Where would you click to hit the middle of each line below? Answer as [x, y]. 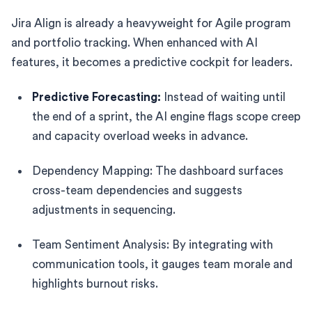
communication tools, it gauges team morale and [162, 264]
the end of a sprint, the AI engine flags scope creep [166, 116]
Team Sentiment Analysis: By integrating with [153, 244]
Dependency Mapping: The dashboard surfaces [158, 171]
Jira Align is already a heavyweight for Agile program [151, 23]
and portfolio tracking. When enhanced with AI [134, 42]
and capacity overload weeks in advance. [140, 136]
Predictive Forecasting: [96, 97]
